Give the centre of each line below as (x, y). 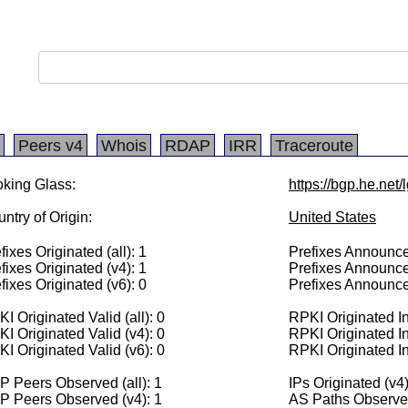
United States (332, 217)
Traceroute (314, 146)
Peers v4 (51, 146)
